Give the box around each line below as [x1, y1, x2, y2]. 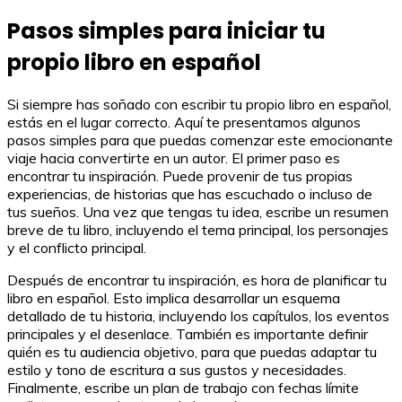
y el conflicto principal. [7, 239, 146, 258]
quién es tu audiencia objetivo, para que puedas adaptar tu [7, 343, 377, 362]
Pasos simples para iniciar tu [7, 15, 326, 46]
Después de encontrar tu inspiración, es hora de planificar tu [7, 271, 387, 290]
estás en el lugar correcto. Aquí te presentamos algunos [7, 113, 361, 132]
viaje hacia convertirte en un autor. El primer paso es [7, 149, 340, 168]
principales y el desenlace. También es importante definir [7, 325, 368, 344]
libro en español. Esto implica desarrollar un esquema [7, 289, 340, 308]
